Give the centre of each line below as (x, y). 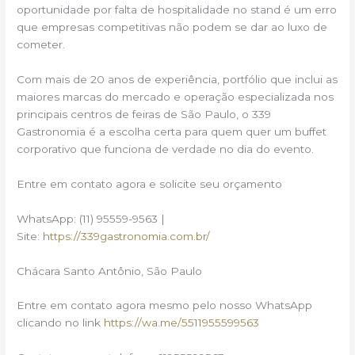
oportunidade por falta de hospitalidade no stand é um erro (177, 10)
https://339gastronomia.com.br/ (127, 236)
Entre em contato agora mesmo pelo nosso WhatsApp (165, 305)
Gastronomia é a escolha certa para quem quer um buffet (172, 131)
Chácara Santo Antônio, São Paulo (110, 271)
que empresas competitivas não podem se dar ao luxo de (172, 27)
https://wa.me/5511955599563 (182, 323)
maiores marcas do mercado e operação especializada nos (176, 96)
